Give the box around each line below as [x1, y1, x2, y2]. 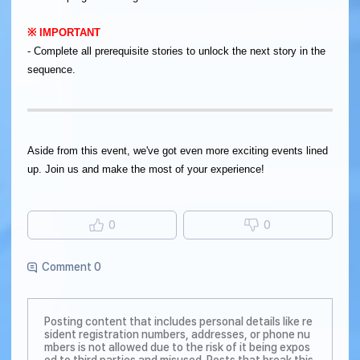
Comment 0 [42, 260, 101, 274]
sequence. [27, 63, 76, 76]
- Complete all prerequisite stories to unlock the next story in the [27, 44, 325, 57]
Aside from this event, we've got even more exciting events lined [27, 144, 328, 157]
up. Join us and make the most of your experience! [27, 162, 264, 175]
